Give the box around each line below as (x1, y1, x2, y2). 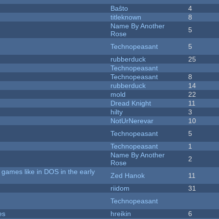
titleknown (110, 13, 142, 22)
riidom (110, 184, 130, 193)
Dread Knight (110, 99, 152, 108)
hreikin (110, 210, 131, 218)
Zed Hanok (110, 172, 145, 180)
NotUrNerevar (110, 117, 154, 125)
